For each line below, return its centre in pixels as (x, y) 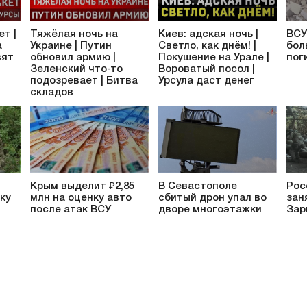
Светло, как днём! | (207, 46)
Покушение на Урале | (214, 57)
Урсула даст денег (206, 81)
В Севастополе (198, 187)
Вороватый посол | (207, 69)
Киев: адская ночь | (208, 34)
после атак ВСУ (71, 210)
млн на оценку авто (81, 198)
